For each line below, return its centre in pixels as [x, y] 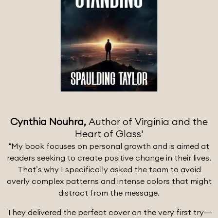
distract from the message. [109, 192]
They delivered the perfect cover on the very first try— [109, 212]
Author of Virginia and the [148, 121]
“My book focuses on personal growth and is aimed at [109, 146]
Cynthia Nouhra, [49, 121]
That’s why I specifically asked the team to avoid [109, 169]
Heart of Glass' [109, 133]
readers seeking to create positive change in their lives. [109, 157]
